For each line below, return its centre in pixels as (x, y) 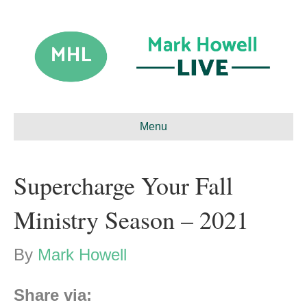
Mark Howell (82, 255)
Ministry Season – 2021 (131, 220)
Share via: (53, 295)
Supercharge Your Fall (123, 185)
